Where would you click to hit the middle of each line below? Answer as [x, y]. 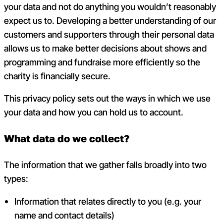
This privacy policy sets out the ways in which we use [107, 99]
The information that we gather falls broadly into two [105, 165]
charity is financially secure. [57, 76]
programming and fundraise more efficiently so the [102, 62]
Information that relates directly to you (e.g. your [108, 202]
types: [16, 179]
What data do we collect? [67, 139]
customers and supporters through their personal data [109, 34]
